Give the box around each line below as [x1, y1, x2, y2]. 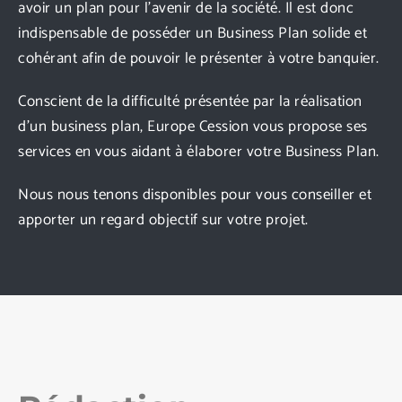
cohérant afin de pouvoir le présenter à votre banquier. [18, 45, 380, 71]
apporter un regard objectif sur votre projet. [18, 206, 309, 232]
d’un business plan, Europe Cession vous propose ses [18, 113, 368, 139]
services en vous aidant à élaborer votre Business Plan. [18, 138, 380, 164]
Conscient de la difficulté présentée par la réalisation [18, 88, 363, 114]
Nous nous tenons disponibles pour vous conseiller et [18, 181, 371, 207]
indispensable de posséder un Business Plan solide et [18, 20, 367, 46]
